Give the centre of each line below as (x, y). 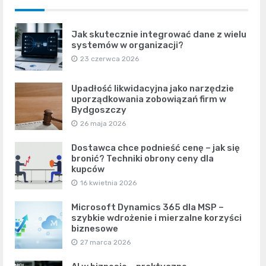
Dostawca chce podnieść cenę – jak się (156, 148)
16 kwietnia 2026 (108, 183)
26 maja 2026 (103, 124)
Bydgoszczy (99, 110)
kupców (88, 170)
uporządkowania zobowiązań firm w (149, 99)
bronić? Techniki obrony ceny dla (142, 159)
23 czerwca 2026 (110, 59)
